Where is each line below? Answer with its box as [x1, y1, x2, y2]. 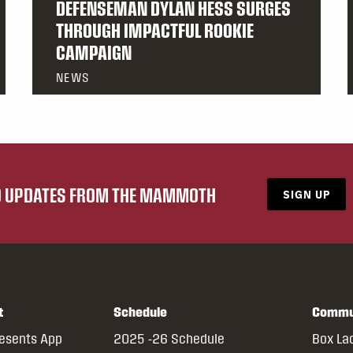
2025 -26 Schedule [113, 331, 225, 347]
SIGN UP [283, 187, 330, 203]
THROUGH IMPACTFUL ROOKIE [56, 19, 254, 42]
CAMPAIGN [56, 41, 132, 64]
